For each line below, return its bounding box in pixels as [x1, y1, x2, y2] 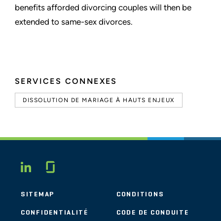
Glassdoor [57, 159, 118, 171]
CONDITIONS [116, 191, 164, 198]
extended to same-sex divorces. [15, 17, 133, 27]
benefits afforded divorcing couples [15, 2, 149, 12]
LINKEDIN [32, 161, 107, 174]
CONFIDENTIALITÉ [21, 209, 88, 216]
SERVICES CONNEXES [15, 76, 117, 86]
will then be [149, 2, 191, 12]
